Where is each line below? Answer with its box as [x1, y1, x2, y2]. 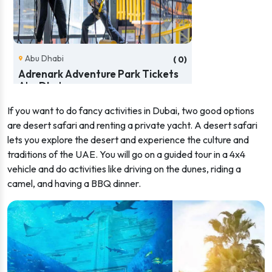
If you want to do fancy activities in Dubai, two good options [7, 104, 254, 117]
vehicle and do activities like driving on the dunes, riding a [7, 163, 241, 175]
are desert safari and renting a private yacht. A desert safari [7, 119, 257, 131]
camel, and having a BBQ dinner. [7, 177, 141, 189]
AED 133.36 [41, 111, 92, 123]
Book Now [143, 112, 183, 123]
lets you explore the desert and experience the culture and [7, 134, 249, 146]
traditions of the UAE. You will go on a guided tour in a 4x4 [7, 148, 245, 160]
